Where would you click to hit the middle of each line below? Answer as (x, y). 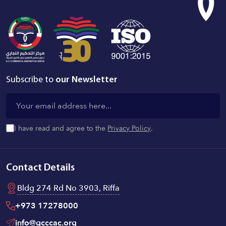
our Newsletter (87, 80)
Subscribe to (31, 80)
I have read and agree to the (61, 128)
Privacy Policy (129, 128)
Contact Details (40, 168)
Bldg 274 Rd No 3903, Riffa (68, 188)
